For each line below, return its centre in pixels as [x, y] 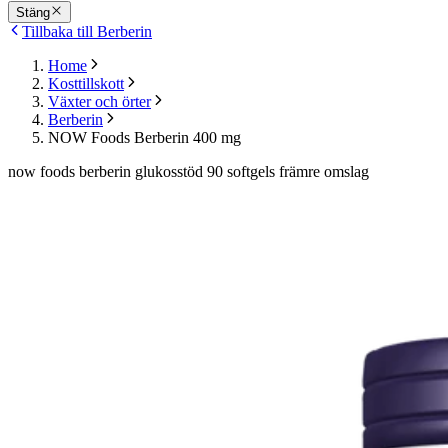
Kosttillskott [86, 84]
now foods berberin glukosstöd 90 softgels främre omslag [188, 172]
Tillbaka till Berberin [87, 32]
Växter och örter [99, 102]
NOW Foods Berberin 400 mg [144, 138]
